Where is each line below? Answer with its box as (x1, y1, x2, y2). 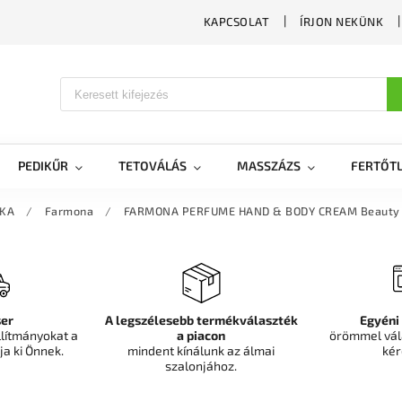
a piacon (177, 328, 225, 343)
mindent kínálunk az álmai (127, 343, 275, 358)
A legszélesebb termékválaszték (104, 312, 298, 328)
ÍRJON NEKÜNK (300, 14, 383, 29)
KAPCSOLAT (203, 14, 269, 29)
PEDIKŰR (18, 158, 68, 173)
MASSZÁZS (237, 158, 301, 173)
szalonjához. (165, 358, 237, 373)
